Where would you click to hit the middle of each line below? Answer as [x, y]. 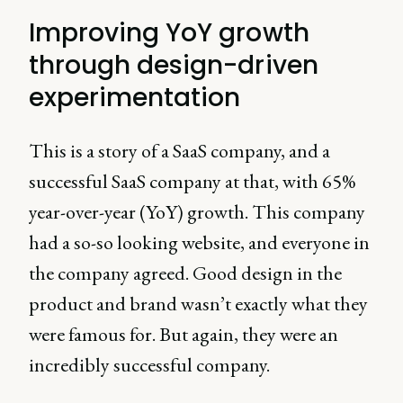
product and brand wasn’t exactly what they [198, 303]
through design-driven [174, 65]
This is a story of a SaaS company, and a [179, 150]
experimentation [135, 97]
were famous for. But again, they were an [184, 334]
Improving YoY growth [169, 32]
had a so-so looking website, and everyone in [199, 242]
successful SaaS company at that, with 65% [192, 181]
